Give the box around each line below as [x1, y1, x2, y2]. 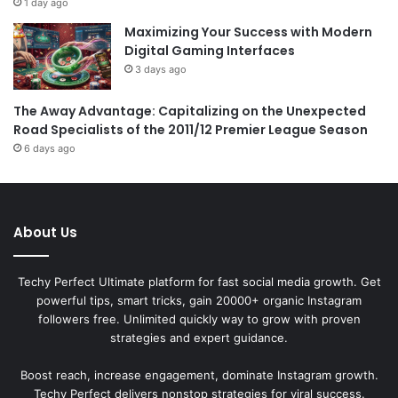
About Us [13, 223, 77, 243]
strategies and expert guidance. [110, 330, 288, 346]
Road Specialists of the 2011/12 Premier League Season [13, 121, 368, 139]
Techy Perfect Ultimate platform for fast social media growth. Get [17, 275, 381, 290]
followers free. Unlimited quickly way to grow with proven [37, 312, 361, 327]
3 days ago [135, 63, 187, 76]
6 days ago [24, 142, 76, 155]
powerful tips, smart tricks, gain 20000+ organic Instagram [36, 293, 362, 308]
